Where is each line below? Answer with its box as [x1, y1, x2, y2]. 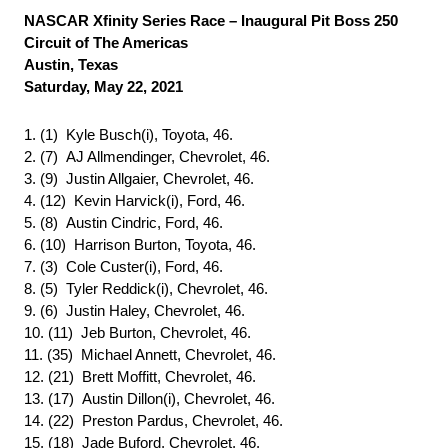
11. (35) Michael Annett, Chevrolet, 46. [24, 346, 276, 364]
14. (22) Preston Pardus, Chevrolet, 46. [24, 412, 283, 430]
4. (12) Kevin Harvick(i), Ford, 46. [24, 192, 245, 210]
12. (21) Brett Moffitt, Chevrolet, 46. [24, 368, 256, 386]
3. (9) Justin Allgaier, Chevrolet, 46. [24, 170, 254, 188]
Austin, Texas [24, 56, 118, 74]
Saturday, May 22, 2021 [24, 78, 183, 96]
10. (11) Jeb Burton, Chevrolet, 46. [24, 324, 251, 342]
